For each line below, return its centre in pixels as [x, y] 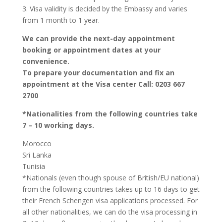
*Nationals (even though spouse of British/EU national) [111, 178]
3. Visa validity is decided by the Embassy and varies [105, 9]
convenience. [46, 61]
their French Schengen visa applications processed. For [110, 200]
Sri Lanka [37, 155]
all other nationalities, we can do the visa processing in [110, 212]
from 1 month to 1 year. [61, 20]
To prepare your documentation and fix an [98, 73]
